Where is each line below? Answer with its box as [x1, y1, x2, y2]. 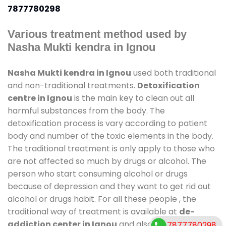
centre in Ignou [8, 92, 72, 104]
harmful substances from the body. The [8, 104, 165, 117]
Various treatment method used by [8, 27, 187, 40]
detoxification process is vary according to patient [8, 117, 207, 129]
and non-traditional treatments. [8, 79, 137, 91]
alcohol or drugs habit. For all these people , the [8, 193, 196, 205]
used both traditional [131, 67, 216, 79]
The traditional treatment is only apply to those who [8, 142, 215, 154]
